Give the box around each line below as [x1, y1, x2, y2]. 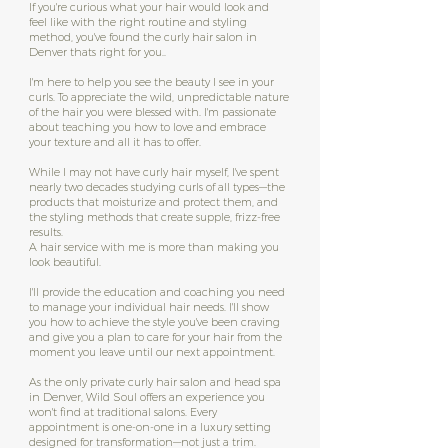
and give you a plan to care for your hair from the [29, 330, 282, 344]
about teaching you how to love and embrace [29, 120, 266, 134]
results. [29, 225, 63, 239]
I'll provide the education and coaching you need [29, 285, 285, 299]
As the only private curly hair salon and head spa [29, 375, 281, 389]
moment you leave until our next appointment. [29, 345, 275, 359]
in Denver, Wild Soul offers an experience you [29, 390, 265, 404]
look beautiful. [29, 255, 101, 269]
